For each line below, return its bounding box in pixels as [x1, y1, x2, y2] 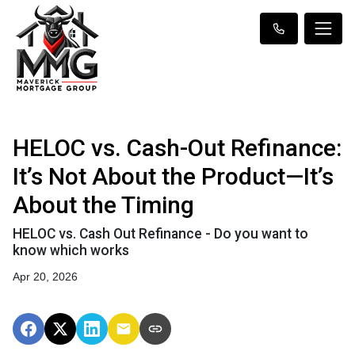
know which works [13, 242, 129, 258]
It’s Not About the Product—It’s [13, 162, 334, 190]
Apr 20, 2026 [13, 270, 78, 283]
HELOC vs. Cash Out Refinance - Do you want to [13, 226, 308, 242]
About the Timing [13, 191, 194, 219]
